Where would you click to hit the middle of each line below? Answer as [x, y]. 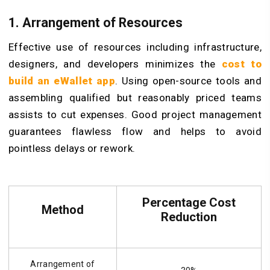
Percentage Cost [189, 203]
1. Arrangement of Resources [96, 23]
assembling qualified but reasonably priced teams [135, 98]
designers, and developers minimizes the [115, 64]
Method [63, 210]
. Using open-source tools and [189, 81]
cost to [241, 64]
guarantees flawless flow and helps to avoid [135, 132]
